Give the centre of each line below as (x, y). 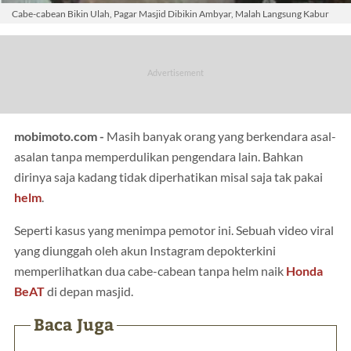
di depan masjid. (89, 291)
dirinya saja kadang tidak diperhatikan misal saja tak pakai (168, 177)
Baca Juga (74, 324)
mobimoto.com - (60, 136)
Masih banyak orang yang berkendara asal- (221, 136)
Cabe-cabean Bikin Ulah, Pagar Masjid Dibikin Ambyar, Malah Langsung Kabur (170, 14)
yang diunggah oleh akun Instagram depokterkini (145, 250)
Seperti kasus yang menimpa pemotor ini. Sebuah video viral (174, 230)
